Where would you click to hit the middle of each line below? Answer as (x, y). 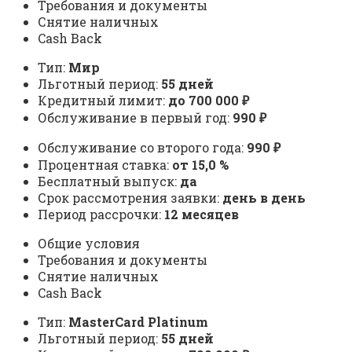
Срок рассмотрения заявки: (130, 198)
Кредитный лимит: (103, 101)
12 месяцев (202, 214)
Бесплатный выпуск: (109, 181)
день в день (264, 198)
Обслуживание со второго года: (142, 148)
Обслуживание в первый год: (135, 118)
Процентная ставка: (105, 165)
